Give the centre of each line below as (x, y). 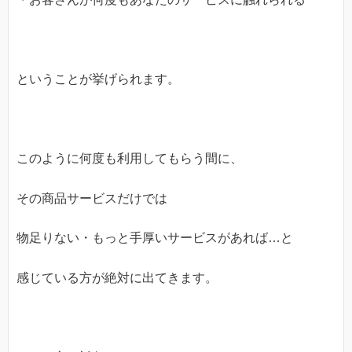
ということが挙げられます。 (98, 79)
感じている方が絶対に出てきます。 (117, 277)
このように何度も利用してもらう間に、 (130, 159)
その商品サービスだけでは (92, 198)
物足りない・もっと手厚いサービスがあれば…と (155, 238)
